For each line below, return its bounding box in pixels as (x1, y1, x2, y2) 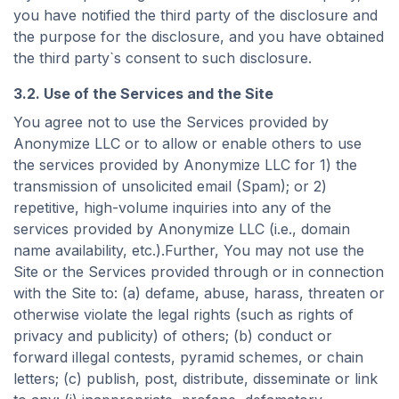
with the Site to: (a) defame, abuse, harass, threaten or (13, 284, 385, 302)
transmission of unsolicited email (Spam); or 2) (13, 177, 327, 195)
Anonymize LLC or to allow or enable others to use (13, 134, 362, 152)
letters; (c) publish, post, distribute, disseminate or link (13, 370, 378, 387)
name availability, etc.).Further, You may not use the (13, 241, 364, 259)
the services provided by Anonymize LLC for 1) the (13, 156, 357, 174)
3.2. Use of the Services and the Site (13, 85, 273, 102)
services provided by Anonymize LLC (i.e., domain (13, 220, 350, 238)
